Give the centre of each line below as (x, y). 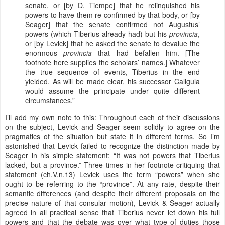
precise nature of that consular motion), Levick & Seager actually (113, 203)
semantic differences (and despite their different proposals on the (113, 193)
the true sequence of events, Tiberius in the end (113, 72)
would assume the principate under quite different (113, 91)
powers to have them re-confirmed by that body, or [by (113, 15)
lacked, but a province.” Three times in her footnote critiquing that (113, 165)
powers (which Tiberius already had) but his (97, 34)
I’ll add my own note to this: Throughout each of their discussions (113, 117)
